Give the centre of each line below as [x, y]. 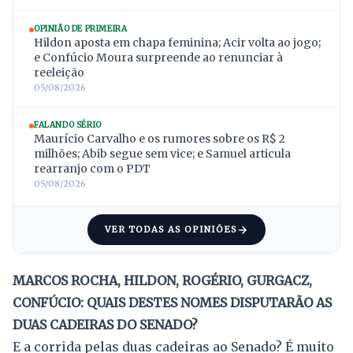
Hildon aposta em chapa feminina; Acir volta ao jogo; [177, 43]
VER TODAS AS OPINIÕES [171, 230]
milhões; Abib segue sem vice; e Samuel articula [162, 154]
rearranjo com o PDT [92, 169]
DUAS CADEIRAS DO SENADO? [105, 325]
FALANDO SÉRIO [68, 125]
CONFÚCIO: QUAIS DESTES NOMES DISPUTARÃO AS [172, 303]
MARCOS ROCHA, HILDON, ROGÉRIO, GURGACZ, [162, 281]
